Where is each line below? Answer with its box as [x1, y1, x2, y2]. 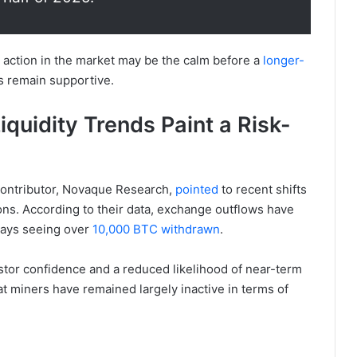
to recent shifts [218, 182, 307, 198]
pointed [175, 182, 218, 198]
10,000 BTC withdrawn [92, 222, 220, 237]
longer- [263, 52, 304, 68]
